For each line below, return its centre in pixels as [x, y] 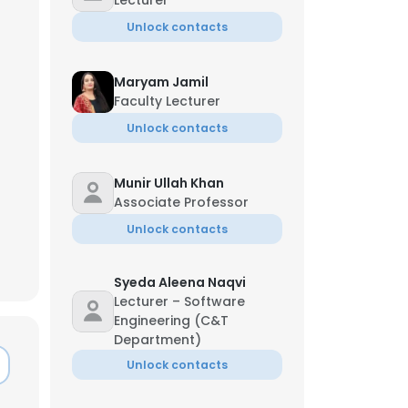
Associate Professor [181, 202]
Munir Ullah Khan [169, 183]
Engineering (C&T [171, 321]
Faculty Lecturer [167, 101]
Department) [158, 340]
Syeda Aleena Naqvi [180, 282]
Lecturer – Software [179, 301]
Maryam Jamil [161, 82]
